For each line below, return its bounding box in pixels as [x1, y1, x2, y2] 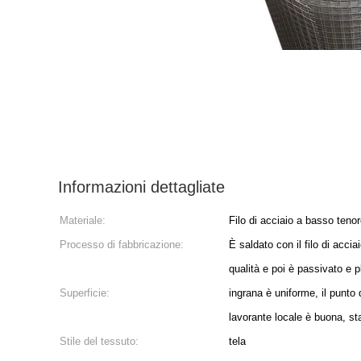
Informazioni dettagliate [58, 178, 225, 196]
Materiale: [60, 214, 106, 226]
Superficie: [60, 287, 110, 299]
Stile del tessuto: [60, 335, 139, 347]
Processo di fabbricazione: [60, 239, 184, 251]
